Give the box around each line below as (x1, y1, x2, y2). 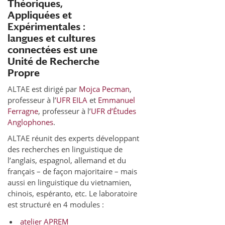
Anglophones (8, 117, 53, 127)
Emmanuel (98, 95, 135, 105)
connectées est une (8, 44, 97, 55)
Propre (8, 67, 40, 78)
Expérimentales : (8, 21, 85, 32)
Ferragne (8, 106, 38, 116)
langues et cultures (8, 32, 95, 44)
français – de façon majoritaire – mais (8, 166, 137, 176)
